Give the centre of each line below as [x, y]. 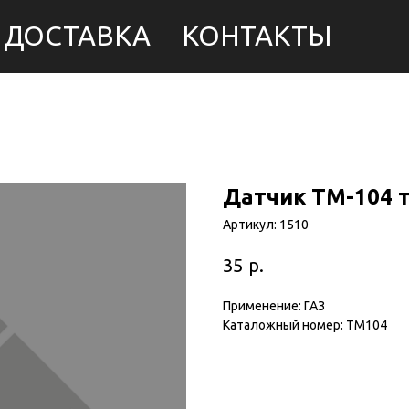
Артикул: [251, 225]
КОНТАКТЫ [257, 36]
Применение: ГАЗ [274, 305]
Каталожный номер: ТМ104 [305, 325]
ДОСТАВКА [77, 36]
